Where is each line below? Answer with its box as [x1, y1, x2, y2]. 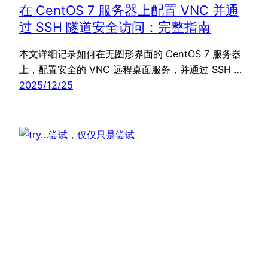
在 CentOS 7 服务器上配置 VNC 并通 [19, 2, 239, 19]
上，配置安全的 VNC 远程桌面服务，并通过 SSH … [19, 63, 242, 76]
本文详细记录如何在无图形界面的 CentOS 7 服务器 [19, 48, 241, 60]
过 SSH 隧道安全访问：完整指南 [19, 19, 211, 35]
